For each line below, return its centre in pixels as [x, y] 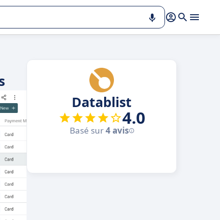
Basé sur [87, 130]
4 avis [117, 130]
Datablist [102, 102]
